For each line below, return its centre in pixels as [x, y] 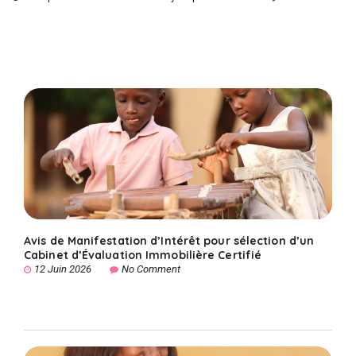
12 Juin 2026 [63, 269]
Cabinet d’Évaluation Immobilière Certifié [143, 255]
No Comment [151, 269]
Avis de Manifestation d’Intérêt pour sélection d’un [169, 240]
